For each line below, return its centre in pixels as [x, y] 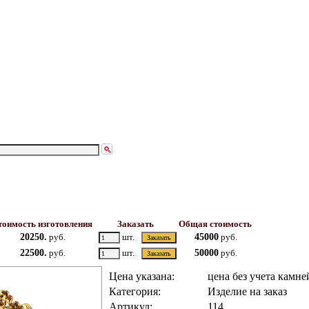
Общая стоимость [215, 224]
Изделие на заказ [247, 291]
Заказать [135, 224]
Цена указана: [141, 276]
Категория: [134, 291]
